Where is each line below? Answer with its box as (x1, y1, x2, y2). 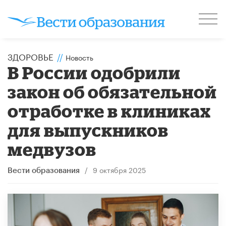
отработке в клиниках (8, 100, 211, 121)
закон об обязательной (8, 81, 217, 101)
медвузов (8, 139, 97, 159)
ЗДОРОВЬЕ (8, 49, 53, 63)
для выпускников (8, 120, 169, 140)
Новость (66, 51, 93, 63)
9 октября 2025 (92, 163, 146, 175)
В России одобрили (8, 62, 181, 82)
